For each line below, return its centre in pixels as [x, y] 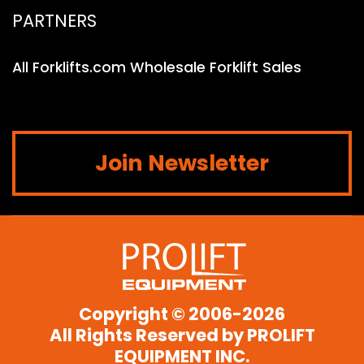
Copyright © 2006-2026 [182, 314]
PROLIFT [281, 335]
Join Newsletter [182, 162]
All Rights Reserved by [148, 335]
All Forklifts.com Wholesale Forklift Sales [157, 67]
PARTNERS [54, 20]
